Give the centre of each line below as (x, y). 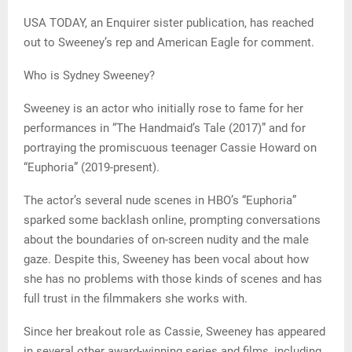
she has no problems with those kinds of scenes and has (173, 279)
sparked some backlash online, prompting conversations (172, 220)
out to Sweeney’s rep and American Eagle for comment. (169, 42)
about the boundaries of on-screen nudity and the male (166, 239)
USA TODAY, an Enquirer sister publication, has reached (169, 22)
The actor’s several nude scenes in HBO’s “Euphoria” (160, 200)
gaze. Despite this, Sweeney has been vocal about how (166, 259)
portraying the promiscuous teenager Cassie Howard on (170, 147)
